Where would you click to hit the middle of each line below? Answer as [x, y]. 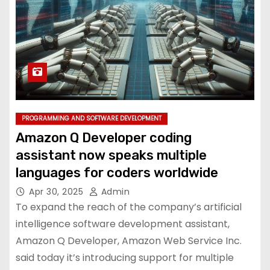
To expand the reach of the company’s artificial [129, 207]
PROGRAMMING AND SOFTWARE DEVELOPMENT [92, 118]
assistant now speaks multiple [111, 155]
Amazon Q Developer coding [104, 137]
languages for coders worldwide [117, 172]
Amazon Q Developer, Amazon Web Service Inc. [129, 240]
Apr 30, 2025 [58, 191]
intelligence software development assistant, [123, 224]
